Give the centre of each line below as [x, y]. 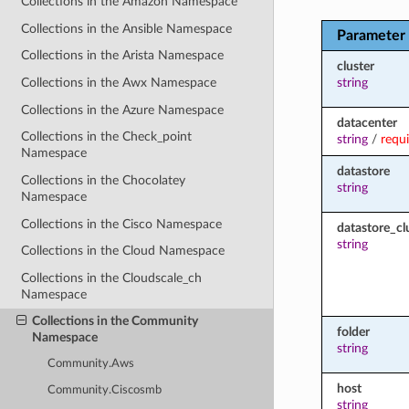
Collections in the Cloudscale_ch [112, 278]
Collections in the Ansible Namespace [127, 28]
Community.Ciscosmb [105, 390]
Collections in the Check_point [107, 137]
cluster [355, 66]
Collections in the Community [115, 321]
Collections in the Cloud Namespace [123, 251]
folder [353, 331]
